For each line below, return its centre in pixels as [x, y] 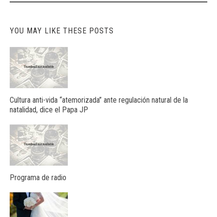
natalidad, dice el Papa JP [49, 110]
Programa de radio [38, 178]
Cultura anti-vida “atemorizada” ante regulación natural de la [99, 100]
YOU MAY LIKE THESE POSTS [62, 31]
